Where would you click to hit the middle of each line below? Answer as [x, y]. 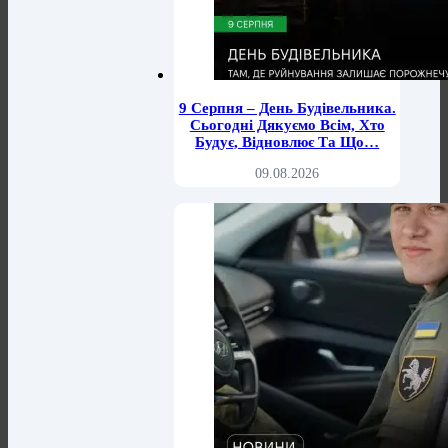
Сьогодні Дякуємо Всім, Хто [287, 125]
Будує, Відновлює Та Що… [287, 142]
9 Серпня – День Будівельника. [287, 108]
